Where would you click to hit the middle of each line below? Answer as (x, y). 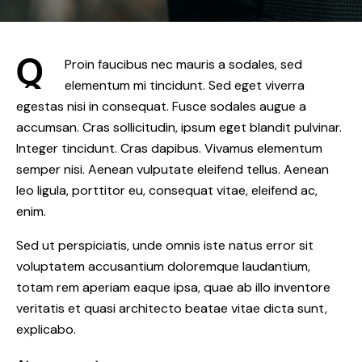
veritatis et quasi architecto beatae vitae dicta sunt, (172, 309)
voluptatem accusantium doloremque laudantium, (163, 267)
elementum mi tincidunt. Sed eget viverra (185, 86)
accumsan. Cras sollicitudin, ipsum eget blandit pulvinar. (179, 128)
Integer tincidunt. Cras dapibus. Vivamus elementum (169, 149)
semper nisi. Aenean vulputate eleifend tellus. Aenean (173, 170)
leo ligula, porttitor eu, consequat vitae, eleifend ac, (167, 191)
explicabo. (46, 330)
